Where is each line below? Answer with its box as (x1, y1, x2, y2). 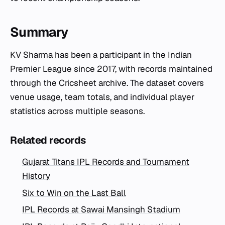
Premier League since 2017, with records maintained (10, 63, 212, 74)
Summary (10, 23, 68, 41)
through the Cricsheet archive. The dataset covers (10, 77, 204, 88)
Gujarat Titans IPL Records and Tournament (22, 156, 189, 167)
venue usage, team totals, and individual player (10, 91, 194, 102)
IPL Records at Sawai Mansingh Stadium (22, 204, 180, 215)
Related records (10, 133, 86, 147)
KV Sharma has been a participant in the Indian (10, 49, 192, 60)
